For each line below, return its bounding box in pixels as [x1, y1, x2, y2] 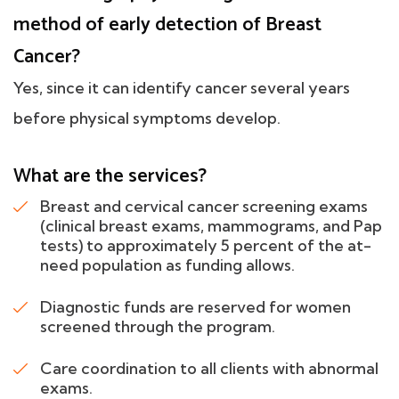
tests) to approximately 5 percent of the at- [40, 235, 371, 256]
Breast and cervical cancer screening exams [40, 196, 368, 217]
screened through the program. [40, 316, 275, 338]
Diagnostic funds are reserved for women [40, 297, 351, 318]
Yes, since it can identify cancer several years [13, 77, 350, 99]
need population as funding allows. [40, 255, 295, 276]
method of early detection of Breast [13, 9, 322, 42]
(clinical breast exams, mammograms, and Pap [40, 216, 382, 237]
